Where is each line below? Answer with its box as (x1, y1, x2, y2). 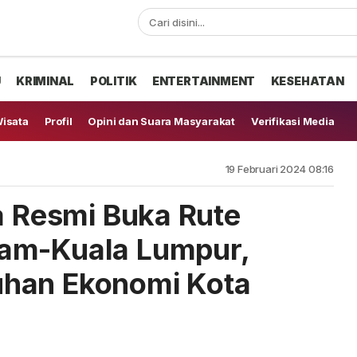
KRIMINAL (15, 74, 75, 88)
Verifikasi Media (250, 115, 335, 127)
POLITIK (89, 74, 137, 88)
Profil (44, 115, 73, 127)
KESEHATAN (270, 74, 344, 88)
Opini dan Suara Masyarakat (88, 115, 235, 127)
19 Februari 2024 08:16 (225, 163, 334, 175)
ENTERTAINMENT (151, 74, 256, 88)
